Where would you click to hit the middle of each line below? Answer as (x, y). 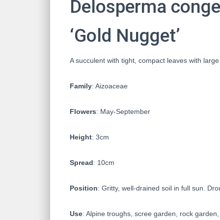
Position (84, 188)
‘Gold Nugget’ (125, 35)
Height (81, 137)
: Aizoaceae (110, 86)
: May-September (123, 111)
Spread (82, 162)
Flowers (83, 111)
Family (81, 86)
